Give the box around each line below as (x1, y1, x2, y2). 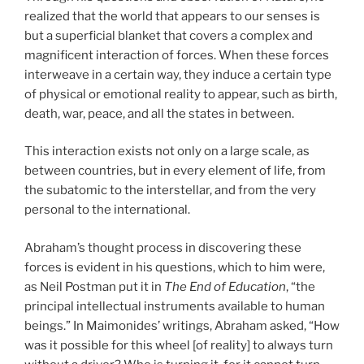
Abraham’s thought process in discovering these (24, 240, 301, 255)
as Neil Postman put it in (24, 279, 164, 294)
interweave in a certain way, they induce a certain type (24, 67, 331, 82)
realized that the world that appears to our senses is (24, 8, 320, 24)
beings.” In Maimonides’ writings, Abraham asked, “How (24, 318, 340, 333)
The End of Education (164, 279, 286, 294)
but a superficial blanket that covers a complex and (24, 28, 313, 43)
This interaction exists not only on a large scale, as (24, 144, 310, 159)
